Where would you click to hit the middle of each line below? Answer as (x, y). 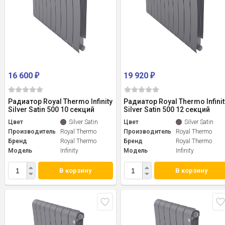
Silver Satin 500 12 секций (167, 110)
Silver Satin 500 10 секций (51, 110)
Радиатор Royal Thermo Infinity (60, 102)
